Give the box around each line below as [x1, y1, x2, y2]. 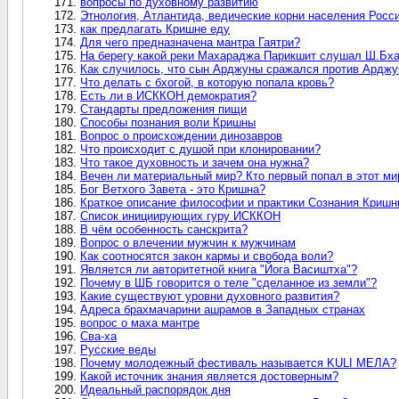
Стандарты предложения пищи [80, 102, 247, 116]
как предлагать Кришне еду [80, 21, 230, 36]
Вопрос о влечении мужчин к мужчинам [80, 235, 296, 249]
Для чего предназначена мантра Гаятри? [80, 35, 300, 49]
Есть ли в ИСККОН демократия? [80, 88, 256, 102]
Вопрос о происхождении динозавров [80, 128, 282, 142]
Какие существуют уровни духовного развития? [80, 289, 339, 303]
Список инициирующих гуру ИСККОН [80, 208, 281, 223]
